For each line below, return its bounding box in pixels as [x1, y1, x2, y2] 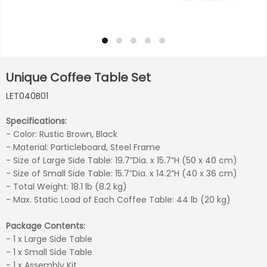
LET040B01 [6, 90, 48, 102]
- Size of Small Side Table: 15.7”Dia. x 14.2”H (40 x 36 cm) [6, 167, 237, 179]
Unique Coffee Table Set [6, 69, 151, 86]
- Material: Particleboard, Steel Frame [6, 141, 160, 153]
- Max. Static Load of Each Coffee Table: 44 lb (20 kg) [6, 194, 231, 206]
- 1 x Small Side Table [6, 246, 92, 258]
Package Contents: [6, 220, 85, 232]
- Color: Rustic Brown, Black [6, 128, 117, 140]
